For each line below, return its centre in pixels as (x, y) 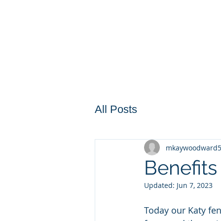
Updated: (160, 185)
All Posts (116, 109)
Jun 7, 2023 (195, 185)
